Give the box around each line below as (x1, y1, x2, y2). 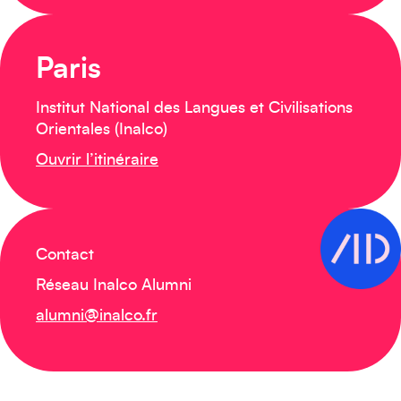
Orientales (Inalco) (36, 122, 167, 138)
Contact (36, 247, 94, 263)
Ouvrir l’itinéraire (36, 152, 158, 168)
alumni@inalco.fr (36, 308, 158, 324)
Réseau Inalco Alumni (36, 277, 192, 294)
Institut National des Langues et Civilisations (36, 100, 353, 116)
